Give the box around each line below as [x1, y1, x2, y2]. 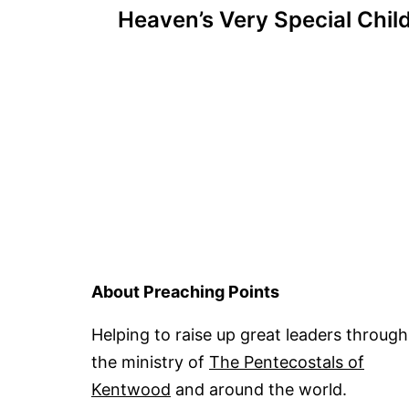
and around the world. [171, 380, 347, 400]
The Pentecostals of [209, 352, 364, 372]
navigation [90, 26, 303, 81]
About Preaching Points [91, 282, 279, 302]
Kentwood [91, 380, 171, 400]
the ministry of [91, 352, 209, 372]
